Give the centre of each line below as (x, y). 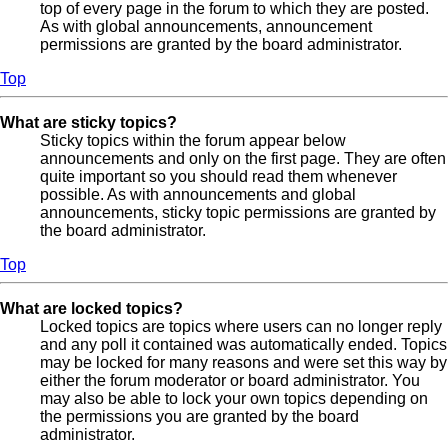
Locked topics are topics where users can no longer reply (241, 327)
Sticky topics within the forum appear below (193, 141)
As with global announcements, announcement (206, 27)
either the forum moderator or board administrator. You (230, 381)
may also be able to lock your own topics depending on (234, 399)
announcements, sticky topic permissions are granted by (238, 213)
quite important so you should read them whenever (218, 177)
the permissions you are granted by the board (199, 417)
